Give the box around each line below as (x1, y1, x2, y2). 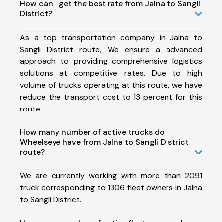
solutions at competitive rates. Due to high (20, 67, 202, 78)
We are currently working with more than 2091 (20, 170, 202, 181)
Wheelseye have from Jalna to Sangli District (20, 136, 189, 147)
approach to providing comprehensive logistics (20, 55, 202, 66)
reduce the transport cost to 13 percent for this (20, 91, 202, 102)
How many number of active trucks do (20, 126, 165, 137)
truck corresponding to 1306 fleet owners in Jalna (20, 182, 202, 193)
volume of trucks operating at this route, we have (20, 79, 202, 90)
